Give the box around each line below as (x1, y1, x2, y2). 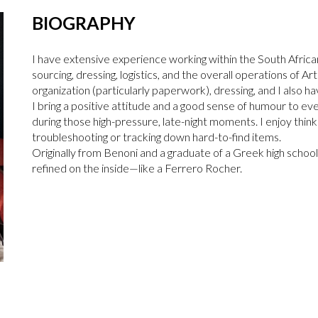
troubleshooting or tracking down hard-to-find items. (32, 130, 282, 144)
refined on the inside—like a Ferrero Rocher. (32, 161, 243, 175)
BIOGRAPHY (32, 12, 136, 34)
